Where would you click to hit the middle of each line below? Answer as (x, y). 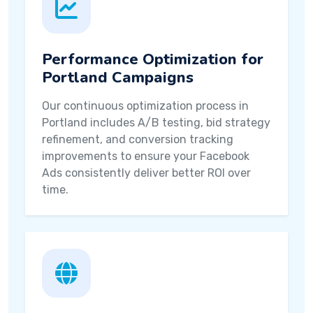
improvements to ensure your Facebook (146, 156)
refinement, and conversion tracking (138, 139)
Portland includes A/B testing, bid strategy (156, 123)
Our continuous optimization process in (145, 106)
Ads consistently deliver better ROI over (146, 173)
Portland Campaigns (118, 78)
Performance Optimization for (153, 59)
